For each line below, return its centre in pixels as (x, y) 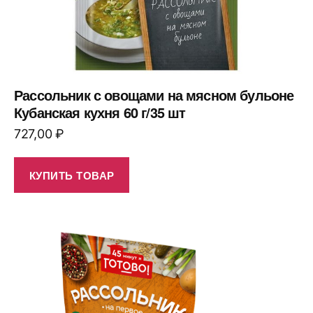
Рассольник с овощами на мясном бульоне (154, 95)
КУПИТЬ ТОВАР (72, 175)
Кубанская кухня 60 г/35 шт (100, 112)
